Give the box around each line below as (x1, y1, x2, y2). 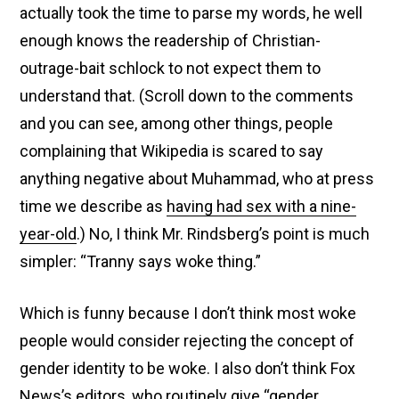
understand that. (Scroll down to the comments (20, 86, 354, 105)
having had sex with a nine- (167, 197, 357, 216)
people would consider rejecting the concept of (20, 331, 355, 350)
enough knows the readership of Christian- (20, 31, 322, 50)
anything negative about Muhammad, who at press (20, 169, 375, 188)
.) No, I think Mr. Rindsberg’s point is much (77, 224, 370, 243)
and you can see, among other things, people (20, 114, 334, 133)
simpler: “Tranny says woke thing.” (20, 252, 262, 271)
